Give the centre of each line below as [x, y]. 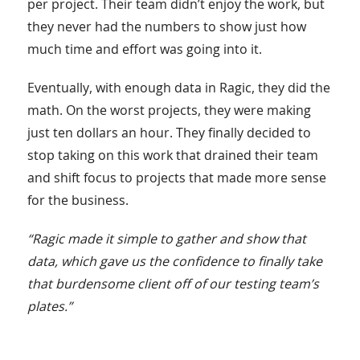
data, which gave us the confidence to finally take [174, 261]
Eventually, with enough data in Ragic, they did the [178, 87]
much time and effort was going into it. [144, 49]
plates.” [49, 306]
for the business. [78, 200]
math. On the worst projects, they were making [169, 110]
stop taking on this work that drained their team [172, 155]
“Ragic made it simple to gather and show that [166, 238]
